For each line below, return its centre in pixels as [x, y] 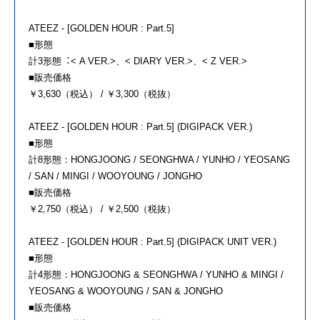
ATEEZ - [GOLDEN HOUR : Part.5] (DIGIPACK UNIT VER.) [152, 242]
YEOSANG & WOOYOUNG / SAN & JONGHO [126, 291]
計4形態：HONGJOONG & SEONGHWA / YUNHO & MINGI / [156, 275]
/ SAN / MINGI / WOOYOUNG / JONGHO [115, 176]
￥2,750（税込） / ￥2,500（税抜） [102, 209]
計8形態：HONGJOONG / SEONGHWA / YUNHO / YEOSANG [159, 160]
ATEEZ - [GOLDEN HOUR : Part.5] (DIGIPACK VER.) [140, 127]
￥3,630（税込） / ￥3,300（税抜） [102, 94]
